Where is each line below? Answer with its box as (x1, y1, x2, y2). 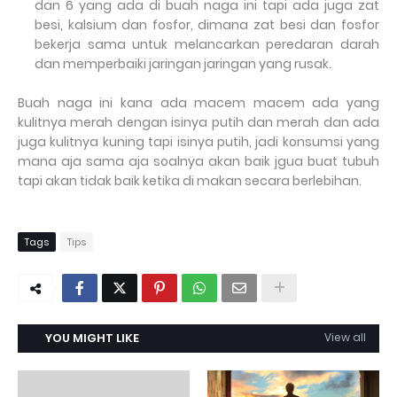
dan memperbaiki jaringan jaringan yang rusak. (34, 55, 331, 73)
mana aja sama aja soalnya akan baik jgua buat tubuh (18, 152, 379, 170)
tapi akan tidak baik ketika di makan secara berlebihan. (18, 172, 362, 190)
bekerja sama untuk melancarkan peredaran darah (34, 35, 379, 53)
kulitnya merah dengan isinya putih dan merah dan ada (18, 113, 379, 131)
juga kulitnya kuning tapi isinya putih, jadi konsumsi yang (18, 133, 379, 151)
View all (324, 330, 366, 345)
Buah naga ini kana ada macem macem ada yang (18, 94, 379, 112)
